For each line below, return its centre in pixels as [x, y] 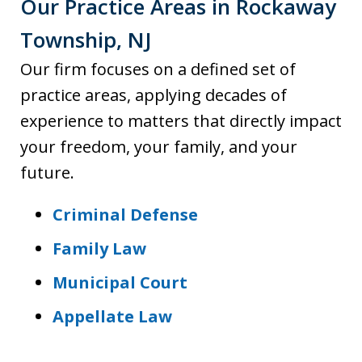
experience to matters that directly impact [181, 121]
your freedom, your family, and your [159, 147]
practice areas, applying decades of [154, 95]
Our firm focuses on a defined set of [158, 69]
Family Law [99, 249]
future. [47, 173]
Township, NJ [86, 40]
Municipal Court [120, 283]
